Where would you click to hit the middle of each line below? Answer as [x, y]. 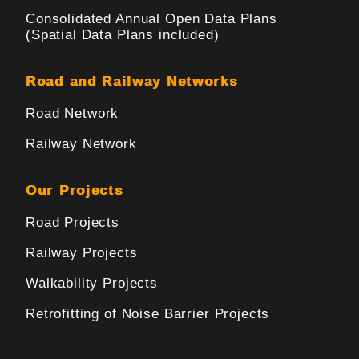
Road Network [73, 114]
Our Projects [75, 191]
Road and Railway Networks [132, 82]
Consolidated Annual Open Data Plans [151, 19]
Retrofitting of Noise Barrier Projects [148, 314]
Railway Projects [82, 253]
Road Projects [73, 223]
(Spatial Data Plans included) [123, 35]
